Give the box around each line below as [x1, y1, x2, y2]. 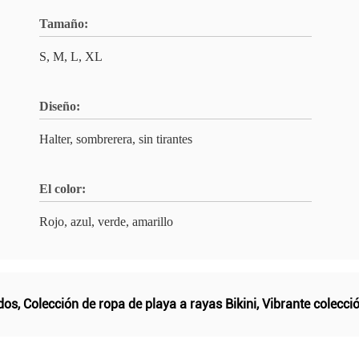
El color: [39, 182, 86, 196]
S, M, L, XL [39, 50, 103, 63]
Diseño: [39, 99, 80, 113]
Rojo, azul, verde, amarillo [39, 215, 173, 228]
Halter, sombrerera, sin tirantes [39, 132, 192, 146]
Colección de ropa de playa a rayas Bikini [23, 296, 256, 312]
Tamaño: [39, 17, 88, 30]
